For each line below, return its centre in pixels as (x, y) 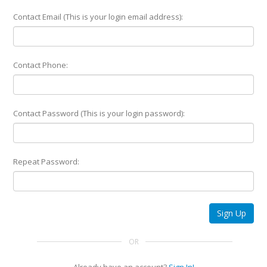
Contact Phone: (41, 65)
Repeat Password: (46, 162)
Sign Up (231, 213)
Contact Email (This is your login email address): (98, 17)
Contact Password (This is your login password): (99, 113)
